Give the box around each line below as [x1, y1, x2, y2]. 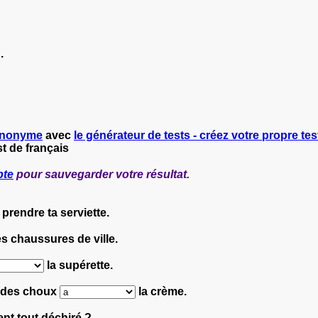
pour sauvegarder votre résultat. [13, 168, 190, 180]
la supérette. [44, 258, 113, 271]
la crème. [136, 285, 187, 297]
